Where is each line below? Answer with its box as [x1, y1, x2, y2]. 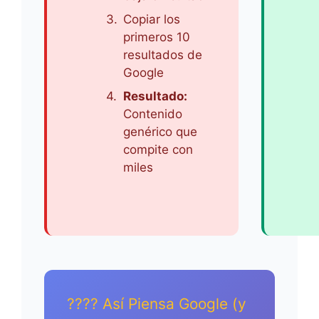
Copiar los [123, 12, 180, 26]
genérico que [123, 125, 197, 139]
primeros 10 [123, 30, 190, 44]
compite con [123, 142, 193, 157]
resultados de [123, 48, 202, 62]
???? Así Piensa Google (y [67, 294, 246, 313]
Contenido [123, 107, 182, 121]
